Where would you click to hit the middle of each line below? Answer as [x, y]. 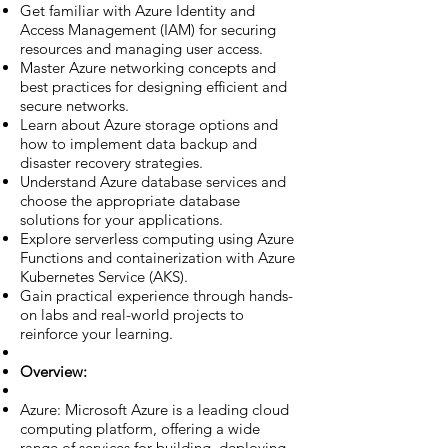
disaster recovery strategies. [111, 162]
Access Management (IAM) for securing [148, 29]
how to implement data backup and [138, 143]
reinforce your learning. [96, 333]
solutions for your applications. [121, 219]
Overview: [53, 371]
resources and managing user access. [141, 48]
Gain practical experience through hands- [156, 295]
